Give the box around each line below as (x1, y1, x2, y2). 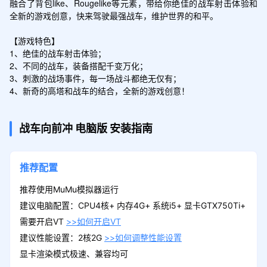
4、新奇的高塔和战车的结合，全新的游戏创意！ (9, 84, 190, 97)
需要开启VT (19, 216, 66, 226)
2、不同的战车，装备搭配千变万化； (9, 59, 148, 72)
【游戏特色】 (9, 34, 60, 46)
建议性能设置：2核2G (19, 232, 104, 243)
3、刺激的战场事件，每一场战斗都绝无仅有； (9, 72, 181, 84)
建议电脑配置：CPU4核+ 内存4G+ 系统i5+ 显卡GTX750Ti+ (19, 200, 246, 210)
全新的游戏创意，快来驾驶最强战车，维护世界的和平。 (9, 9, 218, 21)
